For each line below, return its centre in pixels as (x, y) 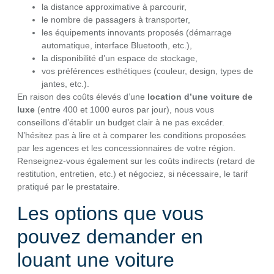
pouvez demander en (110, 237)
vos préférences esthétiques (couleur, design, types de (147, 71)
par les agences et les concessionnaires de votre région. (126, 148)
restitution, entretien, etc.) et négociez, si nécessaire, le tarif (132, 173)
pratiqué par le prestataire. (68, 186)
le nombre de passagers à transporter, (116, 19)
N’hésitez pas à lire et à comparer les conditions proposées (131, 135)
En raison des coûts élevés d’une (82, 96)
